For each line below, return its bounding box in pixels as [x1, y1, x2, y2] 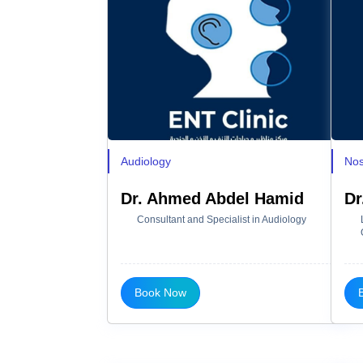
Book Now [135, 285, 186, 299]
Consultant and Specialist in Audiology [137, 213, 306, 225]
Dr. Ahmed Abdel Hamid [121, 189, 304, 207]
